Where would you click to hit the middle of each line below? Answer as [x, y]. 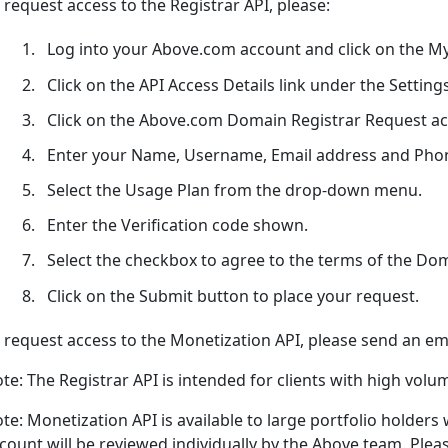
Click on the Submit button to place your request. [232, 295]
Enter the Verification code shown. [177, 225]
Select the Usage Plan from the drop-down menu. [234, 190]
